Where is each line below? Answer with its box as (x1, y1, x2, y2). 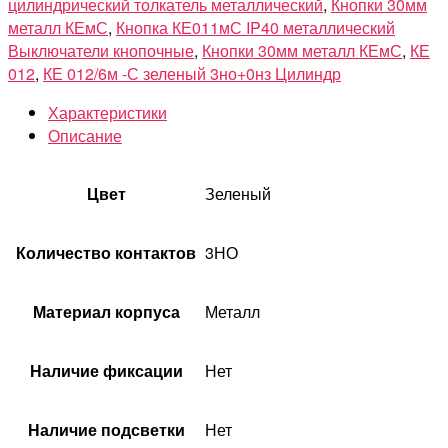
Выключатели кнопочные (8, 38, 194, 62)
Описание (48, 123, 122, 147)
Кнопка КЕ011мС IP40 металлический (116, 15, 395, 39)
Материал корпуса (32, 299, 180, 323)
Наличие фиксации (29, 358, 183, 382)
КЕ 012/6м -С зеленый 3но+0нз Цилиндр (43, 61, 341, 85)
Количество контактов (16, 240, 196, 264)
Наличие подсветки (27, 417, 185, 441)
